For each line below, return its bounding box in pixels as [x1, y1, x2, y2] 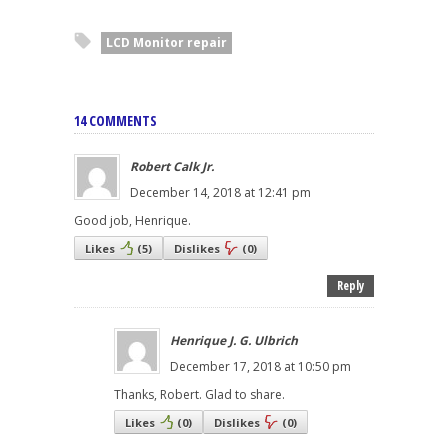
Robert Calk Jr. [130, 157, 214, 175]
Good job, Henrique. [74, 211, 191, 229]
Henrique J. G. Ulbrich [170, 331, 298, 349]
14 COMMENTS [74, 110, 157, 130]
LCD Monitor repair [106, 33, 227, 51]
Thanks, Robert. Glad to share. [114, 385, 285, 403]
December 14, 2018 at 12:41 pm [130, 183, 311, 201]
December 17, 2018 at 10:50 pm [170, 357, 351, 375]
